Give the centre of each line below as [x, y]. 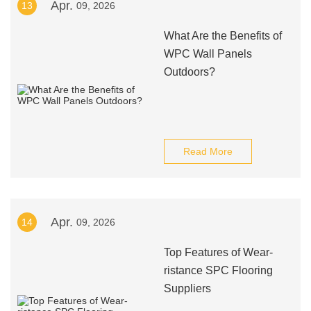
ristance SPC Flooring [218, 270]
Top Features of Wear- [218, 252]
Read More [208, 151]
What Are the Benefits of [222, 36]
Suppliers [187, 288]
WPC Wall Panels [208, 54]
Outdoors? [189, 72]
